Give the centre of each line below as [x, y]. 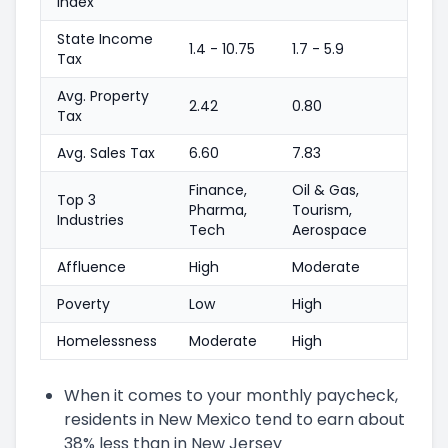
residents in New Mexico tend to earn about [234, 419]
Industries [90, 219]
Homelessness [107, 340]
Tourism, [322, 209]
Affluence [91, 266]
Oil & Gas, [325, 189]
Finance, [218, 189]
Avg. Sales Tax [106, 152]
